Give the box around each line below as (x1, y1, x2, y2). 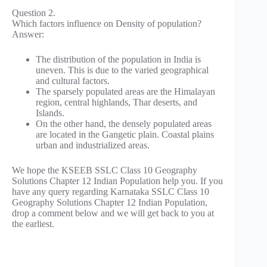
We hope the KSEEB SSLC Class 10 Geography (12, 165, 197, 176)
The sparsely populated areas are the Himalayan (36, 86, 215, 97)
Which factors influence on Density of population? (12, 18, 201, 29)
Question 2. (12, 8, 55, 18)
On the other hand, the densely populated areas (36, 119, 212, 129)
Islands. (36, 108, 64, 119)
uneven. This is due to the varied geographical (36, 65, 209, 76)
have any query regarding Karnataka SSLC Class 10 (12, 187, 209, 197)
